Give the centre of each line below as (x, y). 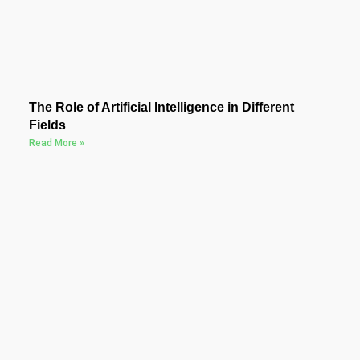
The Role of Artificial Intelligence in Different (161, 107)
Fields (47, 125)
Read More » (56, 143)
